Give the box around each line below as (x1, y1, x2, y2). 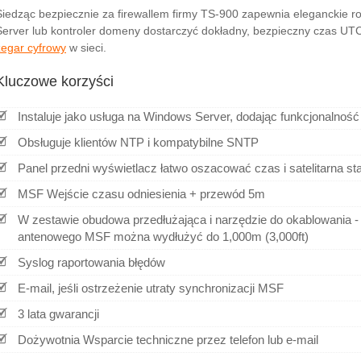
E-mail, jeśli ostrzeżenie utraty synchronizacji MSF (18, 281, 284, 296)
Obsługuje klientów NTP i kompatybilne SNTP (18, 135, 259, 150)
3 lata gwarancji (18, 307, 99, 322)
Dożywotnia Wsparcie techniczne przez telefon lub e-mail (18, 333, 318, 347)
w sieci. (66, 41, 106, 55)
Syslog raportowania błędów (18, 255, 165, 270)
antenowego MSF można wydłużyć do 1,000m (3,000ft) (18, 230, 309, 244)
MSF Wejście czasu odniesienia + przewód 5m (18, 187, 265, 201)
